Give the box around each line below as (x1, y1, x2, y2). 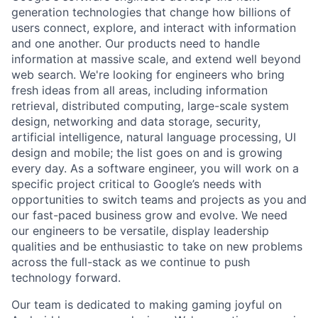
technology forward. (11, 270, 121, 285)
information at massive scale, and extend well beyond (11, 52, 301, 67)
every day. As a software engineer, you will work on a (11, 161, 299, 176)
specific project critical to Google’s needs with (11, 177, 261, 192)
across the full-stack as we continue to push (11, 255, 250, 270)
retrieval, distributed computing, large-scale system (11, 99, 289, 114)
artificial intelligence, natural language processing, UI (11, 130, 296, 145)
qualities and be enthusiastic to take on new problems (11, 239, 302, 254)
